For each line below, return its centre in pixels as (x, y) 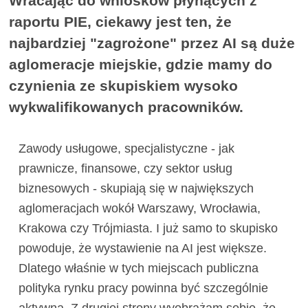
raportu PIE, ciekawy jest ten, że (121, 22)
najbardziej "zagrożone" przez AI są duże (152, 43)
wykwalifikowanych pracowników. (126, 107)
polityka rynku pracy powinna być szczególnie (143, 288)
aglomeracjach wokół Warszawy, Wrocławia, (139, 209)
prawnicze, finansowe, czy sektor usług (125, 169)
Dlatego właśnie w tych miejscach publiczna (138, 268)
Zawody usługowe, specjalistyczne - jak (126, 149)
